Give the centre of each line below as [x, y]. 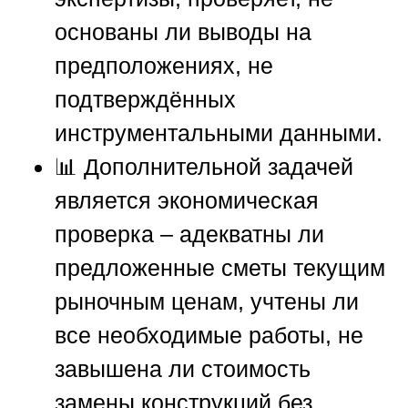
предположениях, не [164, 66]
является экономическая [187, 201]
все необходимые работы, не [209, 336]
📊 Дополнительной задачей [204, 167]
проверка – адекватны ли [189, 235]
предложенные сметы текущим [220, 268]
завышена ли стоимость [183, 369]
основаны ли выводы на [183, 32]
